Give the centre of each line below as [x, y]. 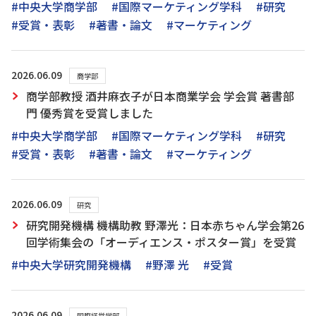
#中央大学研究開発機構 [71, 265]
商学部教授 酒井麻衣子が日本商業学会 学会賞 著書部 [160, 96]
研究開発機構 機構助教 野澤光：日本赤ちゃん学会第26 [165, 225]
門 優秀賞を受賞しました [90, 113]
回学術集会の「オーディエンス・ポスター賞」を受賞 [161, 242]
